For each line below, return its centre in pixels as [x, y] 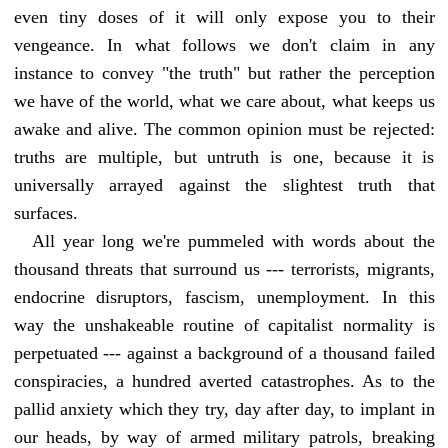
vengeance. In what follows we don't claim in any [224, 44]
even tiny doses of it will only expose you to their [224, 16]
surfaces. [45, 212]
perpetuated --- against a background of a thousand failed [224, 352]
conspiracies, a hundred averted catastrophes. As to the [224, 380]
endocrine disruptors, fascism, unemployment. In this [224, 296]
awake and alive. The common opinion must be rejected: [224, 128]
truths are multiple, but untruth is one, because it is [224, 156]
